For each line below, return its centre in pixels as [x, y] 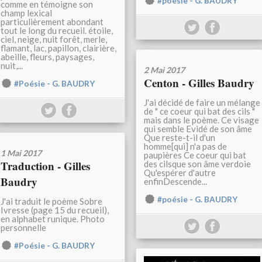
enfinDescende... [175, 182]
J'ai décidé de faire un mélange [202, 103]
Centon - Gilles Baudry [199, 83]
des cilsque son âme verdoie [197, 164]
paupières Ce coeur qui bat [195, 155]
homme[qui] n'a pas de [185, 146]
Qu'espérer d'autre [180, 173]
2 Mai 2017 [164, 70]
